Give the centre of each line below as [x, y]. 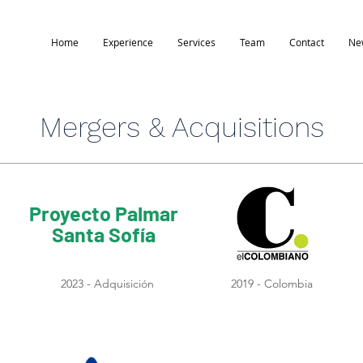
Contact [307, 42]
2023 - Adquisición [107, 284]
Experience [128, 42]
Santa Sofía [103, 234]
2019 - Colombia [272, 284]
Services [196, 42]
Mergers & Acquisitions [181, 127]
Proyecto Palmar [103, 213]
